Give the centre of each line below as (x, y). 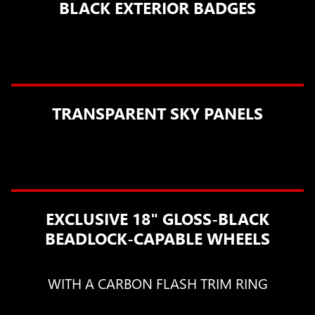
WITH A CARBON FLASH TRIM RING (157, 282)
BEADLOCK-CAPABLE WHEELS (157, 238)
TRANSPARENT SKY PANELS (157, 112)
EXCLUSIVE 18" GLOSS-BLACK (157, 218)
